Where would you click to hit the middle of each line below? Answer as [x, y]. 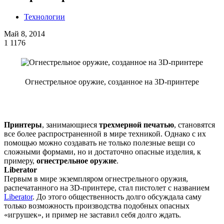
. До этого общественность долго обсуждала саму [117, 196]
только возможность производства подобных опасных [97, 205]
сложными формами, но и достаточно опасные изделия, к [102, 151]
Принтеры [23, 124]
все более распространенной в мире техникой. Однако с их [105, 133]
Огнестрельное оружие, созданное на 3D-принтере [112, 81]
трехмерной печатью [136, 124]
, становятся [194, 124]
